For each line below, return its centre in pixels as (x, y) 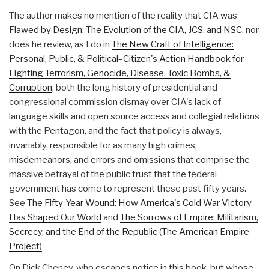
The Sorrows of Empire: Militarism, (189, 217)
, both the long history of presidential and (135, 87)
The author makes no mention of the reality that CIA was (123, 15)
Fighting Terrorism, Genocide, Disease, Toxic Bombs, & (120, 73)
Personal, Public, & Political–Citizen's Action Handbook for (126, 59)
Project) (26, 246)
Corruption (31, 87)
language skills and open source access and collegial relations (134, 116)
